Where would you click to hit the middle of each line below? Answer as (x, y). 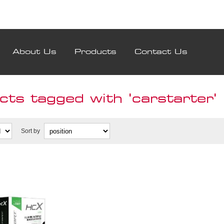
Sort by (30, 131)
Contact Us (161, 52)
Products (95, 52)
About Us (34, 52)
